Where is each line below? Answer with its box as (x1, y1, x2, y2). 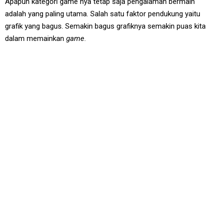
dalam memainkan (5, 34, 66, 43)
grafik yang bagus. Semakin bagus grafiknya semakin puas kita (5, 21, 206, 31)
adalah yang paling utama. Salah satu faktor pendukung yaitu (5, 9, 200, 18)
